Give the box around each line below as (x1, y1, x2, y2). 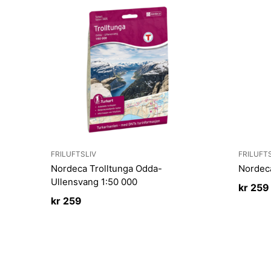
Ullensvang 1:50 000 (51, 176, 137, 188)
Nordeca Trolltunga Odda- (51, 163, 162, 175)
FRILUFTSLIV (51, 149, 96, 158)
